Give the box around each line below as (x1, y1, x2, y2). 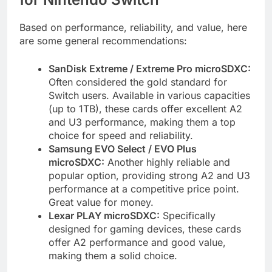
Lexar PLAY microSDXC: (49, 209, 160, 222)
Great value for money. (49, 195, 154, 208)
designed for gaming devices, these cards (49, 222, 241, 235)
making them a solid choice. (49, 249, 177, 262)
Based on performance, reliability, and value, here (19, 21, 247, 33)
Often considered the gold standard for (49, 75, 227, 88)
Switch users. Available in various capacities (49, 89, 250, 101)
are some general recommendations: (19, 34, 187, 47)
